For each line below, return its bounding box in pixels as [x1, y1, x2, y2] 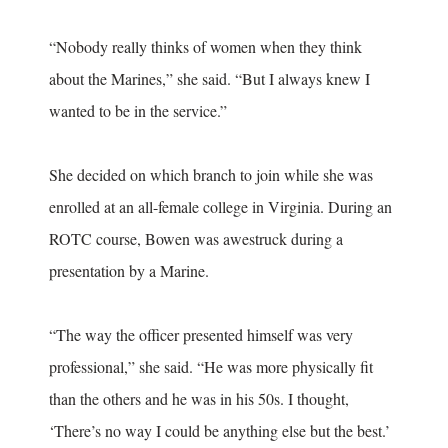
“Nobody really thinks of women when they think [49, 35, 362, 57]
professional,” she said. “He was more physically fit [49, 355, 373, 377]
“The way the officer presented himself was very [49, 323, 353, 345]
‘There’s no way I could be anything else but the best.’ [49, 419, 390, 441]
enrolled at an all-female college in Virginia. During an [49, 195, 392, 217]
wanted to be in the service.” [49, 99, 227, 121]
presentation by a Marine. [49, 259, 214, 281]
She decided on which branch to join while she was [49, 163, 373, 185]
